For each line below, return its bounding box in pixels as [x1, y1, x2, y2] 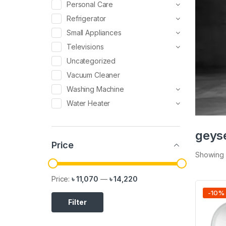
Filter [68, 198, 87, 207]
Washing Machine [67, 85, 124, 94]
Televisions [67, 42, 104, 51]
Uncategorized [67, 56, 116, 66]
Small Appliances [67, 28, 122, 37]
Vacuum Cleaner [67, 71, 121, 80]
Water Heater [67, 99, 110, 108]
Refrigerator [67, 14, 106, 23]
